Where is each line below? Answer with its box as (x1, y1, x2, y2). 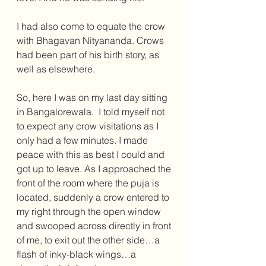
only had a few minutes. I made (17, 134, 150, 147)
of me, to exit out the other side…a (17, 234, 162, 246)
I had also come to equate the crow (17, 20, 167, 33)
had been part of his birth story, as (17, 49, 161, 61)
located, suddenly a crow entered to (17, 191, 172, 204)
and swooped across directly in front (17, 220, 173, 232)
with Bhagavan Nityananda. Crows (17, 34, 166, 47)
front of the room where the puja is (17, 177, 161, 189)
